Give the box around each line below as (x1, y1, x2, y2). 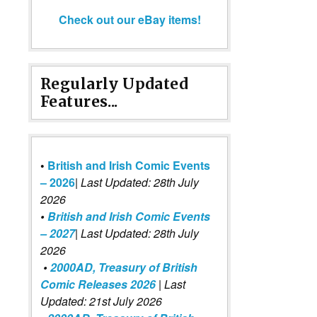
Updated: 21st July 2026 (40, 292, 162, 309)
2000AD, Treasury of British (50, 258, 197, 275)
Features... (40, 91, 118, 111)
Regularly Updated (40, 74, 189, 93)
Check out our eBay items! (58, 11, 201, 28)
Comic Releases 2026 (40, 275, 156, 292)
